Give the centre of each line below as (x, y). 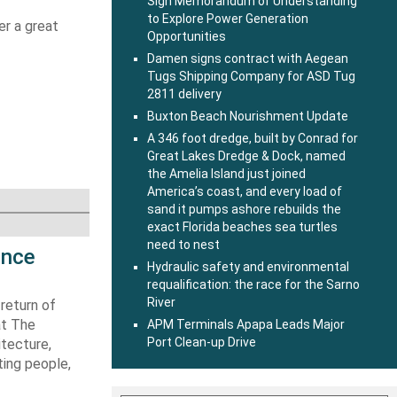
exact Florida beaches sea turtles (242, 227)
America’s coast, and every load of (245, 191)
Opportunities (187, 36)
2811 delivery (184, 94)
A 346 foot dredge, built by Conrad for (253, 138)
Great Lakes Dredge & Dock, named (246, 156)
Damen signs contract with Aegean (248, 58)
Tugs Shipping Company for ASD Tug (251, 76)
